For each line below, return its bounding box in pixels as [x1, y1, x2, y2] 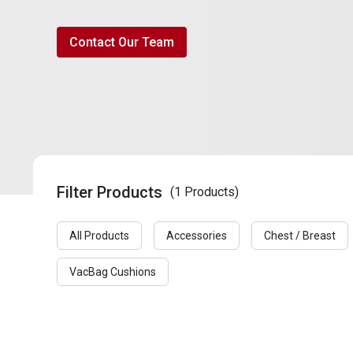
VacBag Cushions [69, 266, 156, 279]
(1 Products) [170, 184, 239, 200]
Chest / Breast [264, 229, 336, 243]
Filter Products [57, 183, 162, 203]
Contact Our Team [69, 35, 174, 50]
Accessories [166, 229, 227, 243]
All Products [69, 229, 129, 243]
